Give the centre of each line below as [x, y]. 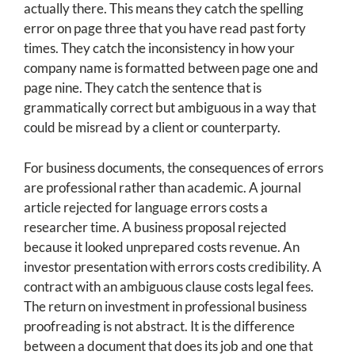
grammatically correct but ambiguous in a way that [170, 108]
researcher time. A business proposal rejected [155, 227]
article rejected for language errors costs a [146, 208]
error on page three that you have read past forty [165, 29]
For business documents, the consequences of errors [174, 168]
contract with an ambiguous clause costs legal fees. [169, 287]
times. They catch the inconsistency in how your [159, 48]
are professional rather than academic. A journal [162, 188]
